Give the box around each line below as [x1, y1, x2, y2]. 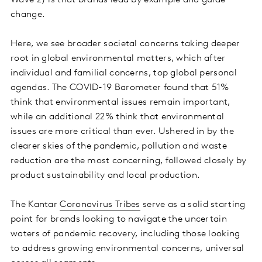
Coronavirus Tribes [60, 200, 140, 210]
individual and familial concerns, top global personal [11, 68, 237, 78]
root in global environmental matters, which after [11, 54, 226, 64]
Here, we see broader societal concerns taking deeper [11, 39, 240, 49]
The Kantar [11, 200, 60, 210]
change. [11, 10, 46, 20]
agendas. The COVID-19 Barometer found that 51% [11, 83, 229, 93]
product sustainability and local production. [11, 171, 201, 181]
